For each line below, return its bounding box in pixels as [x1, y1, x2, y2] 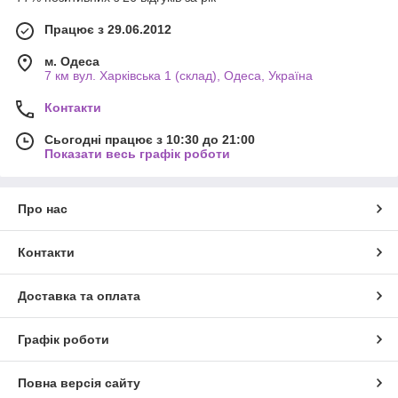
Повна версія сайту [18, 375, 140, 390]
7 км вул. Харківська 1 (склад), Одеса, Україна [44, 68, 313, 83]
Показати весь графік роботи [44, 146, 230, 161]
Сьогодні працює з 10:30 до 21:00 [44, 131, 255, 147]
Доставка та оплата [18, 288, 140, 303]
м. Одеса [44, 53, 99, 68]
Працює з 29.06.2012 [44, 21, 171, 36]
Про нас [18, 201, 68, 216]
